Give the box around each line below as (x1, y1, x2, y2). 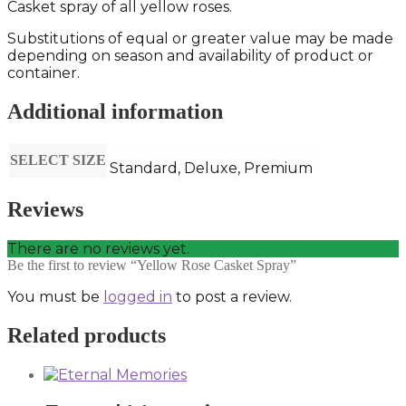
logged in (103, 287, 172, 305)
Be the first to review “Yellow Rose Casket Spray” (7, 256, 296, 273)
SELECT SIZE (10, 151, 106, 168)
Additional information (7, 100, 223, 124)
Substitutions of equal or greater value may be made (7, 30, 393, 48)
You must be (7, 287, 103, 305)
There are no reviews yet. (7, 239, 189, 257)
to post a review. (172, 287, 292, 305)
